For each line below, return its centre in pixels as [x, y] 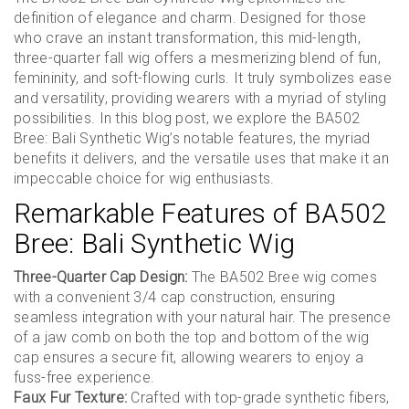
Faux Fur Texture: [71, 398]
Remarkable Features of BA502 [200, 213]
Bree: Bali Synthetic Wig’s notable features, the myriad [192, 138]
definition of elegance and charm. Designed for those [190, 18]
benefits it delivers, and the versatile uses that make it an [201, 158]
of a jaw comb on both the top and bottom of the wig [192, 337]
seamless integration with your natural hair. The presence [203, 317]
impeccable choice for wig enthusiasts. [144, 178]
